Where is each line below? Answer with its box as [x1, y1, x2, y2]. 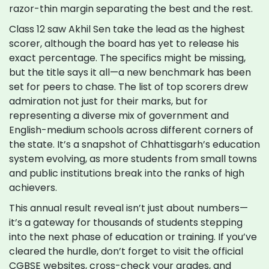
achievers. [9, 181, 57, 195]
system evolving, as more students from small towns [9, 152, 257, 166]
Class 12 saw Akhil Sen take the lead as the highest [9, 22, 245, 37]
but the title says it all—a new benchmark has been [9, 65, 251, 80]
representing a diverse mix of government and [9, 109, 229, 123]
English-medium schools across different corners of [9, 123, 253, 138]
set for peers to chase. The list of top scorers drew [9, 80, 248, 94]
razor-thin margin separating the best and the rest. [9, 2, 253, 16]
